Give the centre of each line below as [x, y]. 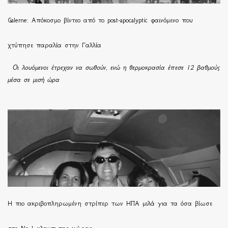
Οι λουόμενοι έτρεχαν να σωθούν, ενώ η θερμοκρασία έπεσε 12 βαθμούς [114, 68]
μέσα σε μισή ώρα [34, 80]
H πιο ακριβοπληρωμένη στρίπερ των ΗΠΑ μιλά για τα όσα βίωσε [110, 204]
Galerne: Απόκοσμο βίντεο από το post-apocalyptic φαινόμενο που [100, 20]
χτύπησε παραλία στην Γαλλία [54, 45]
